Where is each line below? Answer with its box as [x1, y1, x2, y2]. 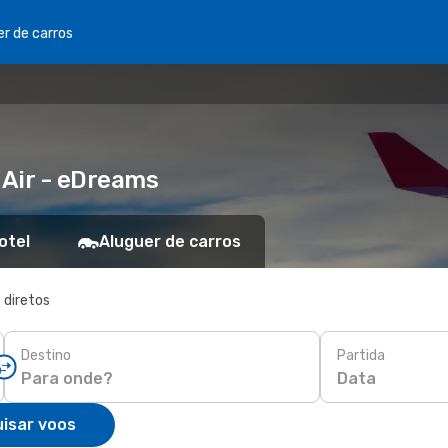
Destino [21, 346, 71, 364]
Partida [337, 346, 385, 364]
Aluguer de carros [99, 232, 241, 251]
